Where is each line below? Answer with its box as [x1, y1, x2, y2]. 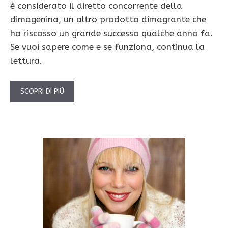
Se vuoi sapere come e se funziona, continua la [10, 42, 205, 52]
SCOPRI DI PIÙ [20, 87, 64, 96]
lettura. [10, 55, 42, 66]
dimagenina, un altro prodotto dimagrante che [10, 14, 206, 25]
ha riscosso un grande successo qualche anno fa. [10, 28, 213, 39]
